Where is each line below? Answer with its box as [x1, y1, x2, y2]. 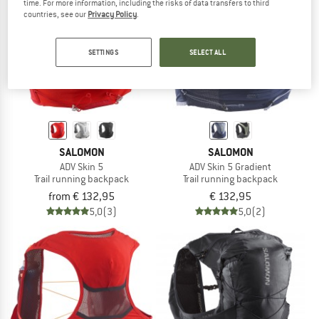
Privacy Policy [88, 9, 137, 19]
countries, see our [23, 9, 88, 19]
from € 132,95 [48, 189, 115, 204]
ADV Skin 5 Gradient [189, 160, 271, 174]
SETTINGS [88, 47, 119, 57]
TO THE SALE [120, 23, 177, 38]
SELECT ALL [189, 47, 226, 57]
